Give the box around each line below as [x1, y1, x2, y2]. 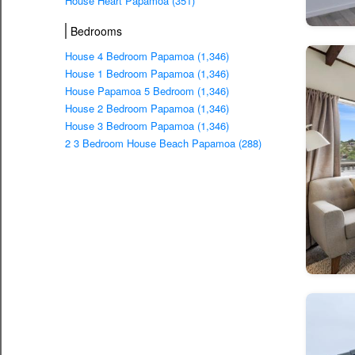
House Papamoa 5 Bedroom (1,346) [65, 83, 229, 99]
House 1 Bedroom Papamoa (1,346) [65, 66, 229, 82]
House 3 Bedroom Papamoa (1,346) [65, 118, 229, 134]
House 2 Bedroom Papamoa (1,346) [65, 101, 229, 116]
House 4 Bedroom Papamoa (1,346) [65, 48, 229, 64]
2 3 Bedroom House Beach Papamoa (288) [65, 136, 261, 151]
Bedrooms [71, 22, 122, 39]
